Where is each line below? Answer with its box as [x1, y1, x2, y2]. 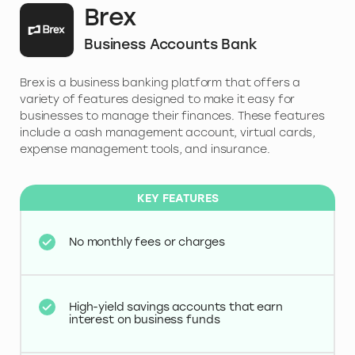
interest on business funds [69, 313, 220, 327]
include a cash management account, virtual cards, [20, 125, 316, 139]
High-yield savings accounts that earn [69, 300, 283, 315]
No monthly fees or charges [69, 235, 225, 250]
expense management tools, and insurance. [20, 142, 270, 156]
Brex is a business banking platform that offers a [20, 75, 301, 90]
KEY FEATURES [136, 191, 219, 205]
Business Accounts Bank [84, 35, 258, 52]
